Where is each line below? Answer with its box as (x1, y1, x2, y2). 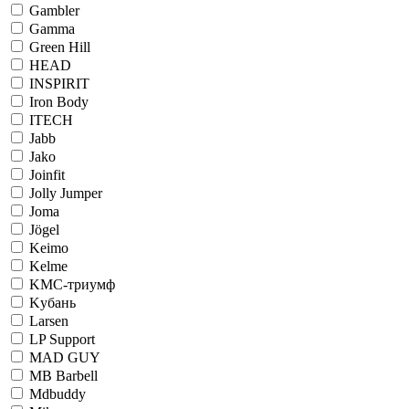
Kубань (29, 294, 76, 310)
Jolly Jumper (29, 184, 102, 201)
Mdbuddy (29, 385, 86, 402)
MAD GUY (29, 349, 100, 365)
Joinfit (29, 166, 65, 183)
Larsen (29, 312, 68, 329)
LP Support (29, 330, 95, 347)
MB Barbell (29, 367, 98, 383)
